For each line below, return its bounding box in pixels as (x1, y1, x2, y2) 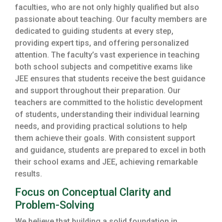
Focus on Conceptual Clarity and (15, 187, 171, 200)
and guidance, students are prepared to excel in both (15, 146, 206, 156)
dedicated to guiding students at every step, (15, 27, 173, 37)
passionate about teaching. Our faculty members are (15, 15, 207, 25)
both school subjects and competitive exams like (15, 63, 192, 73)
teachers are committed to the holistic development (15, 99, 203, 109)
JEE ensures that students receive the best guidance (15, 75, 205, 85)
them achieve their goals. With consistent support (15, 134, 195, 144)
